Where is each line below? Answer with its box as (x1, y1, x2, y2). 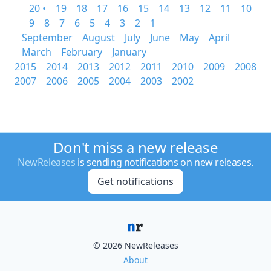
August (82, 31, 115, 44)
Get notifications (97, 175, 174, 188)
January (112, 45, 146, 59)
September (22, 31, 73, 44)
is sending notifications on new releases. (75, 155, 253, 169)
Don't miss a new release (53, 137, 218, 157)
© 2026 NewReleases (93, 240, 178, 251)
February (61, 45, 102, 59)
